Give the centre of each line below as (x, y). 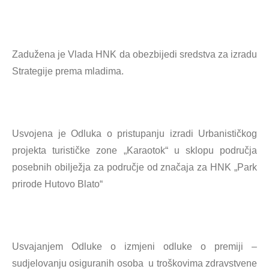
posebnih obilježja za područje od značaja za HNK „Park (134, 167)
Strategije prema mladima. (68, 71)
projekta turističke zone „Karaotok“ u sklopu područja (134, 150)
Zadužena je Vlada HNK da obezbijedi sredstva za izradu (134, 54)
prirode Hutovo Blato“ (57, 184)
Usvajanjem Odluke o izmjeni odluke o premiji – (134, 246)
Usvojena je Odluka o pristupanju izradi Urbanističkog (134, 134)
